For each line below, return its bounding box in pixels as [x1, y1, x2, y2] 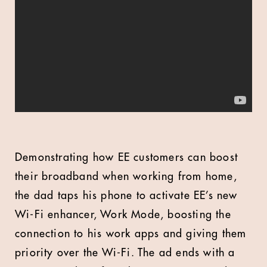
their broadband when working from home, [15, 171, 237, 182]
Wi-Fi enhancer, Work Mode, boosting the [15, 209, 231, 220]
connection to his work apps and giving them [15, 228, 247, 239]
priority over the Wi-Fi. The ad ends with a [15, 247, 235, 258]
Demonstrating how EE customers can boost [15, 152, 238, 163]
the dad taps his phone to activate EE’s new [15, 190, 238, 201]
